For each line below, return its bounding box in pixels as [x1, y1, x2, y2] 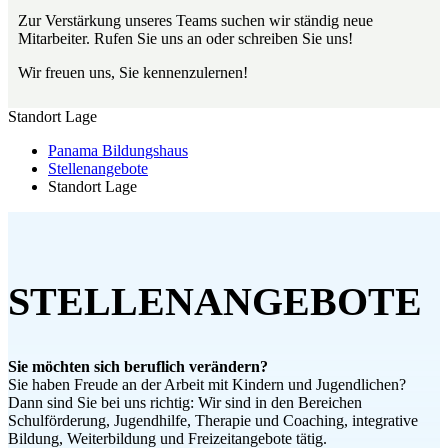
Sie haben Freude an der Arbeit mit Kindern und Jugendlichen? [8, 375, 406, 393]
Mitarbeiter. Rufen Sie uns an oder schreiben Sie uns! [18, 30, 353, 48]
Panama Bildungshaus [48, 142, 188, 160]
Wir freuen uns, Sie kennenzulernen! [18, 64, 248, 82]
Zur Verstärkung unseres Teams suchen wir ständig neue [18, 12, 373, 30]
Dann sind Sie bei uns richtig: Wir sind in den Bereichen [8, 393, 362, 411]
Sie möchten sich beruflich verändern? [8, 357, 268, 375]
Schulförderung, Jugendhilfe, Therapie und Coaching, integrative [8, 411, 418, 429]
